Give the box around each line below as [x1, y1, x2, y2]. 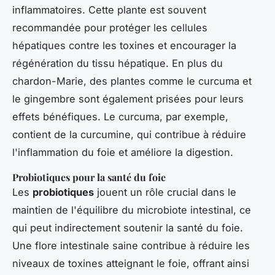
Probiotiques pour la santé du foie [12, 170, 166, 184]
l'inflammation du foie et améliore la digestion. [12, 145, 233, 158]
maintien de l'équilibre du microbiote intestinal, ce [12, 203, 251, 216]
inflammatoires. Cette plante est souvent [12, 3, 206, 16]
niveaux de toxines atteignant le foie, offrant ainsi [12, 257, 249, 269]
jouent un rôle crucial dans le [94, 185, 236, 198]
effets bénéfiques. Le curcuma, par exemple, [12, 110, 228, 123]
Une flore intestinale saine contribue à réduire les [12, 239, 250, 252]
